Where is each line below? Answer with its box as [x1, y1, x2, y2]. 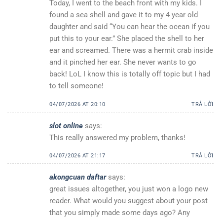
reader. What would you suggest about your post [49, 196, 208, 206]
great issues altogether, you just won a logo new [49, 184, 208, 194]
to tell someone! [49, 81, 104, 91]
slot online [49, 121, 83, 130]
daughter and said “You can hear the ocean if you [49, 22, 210, 32]
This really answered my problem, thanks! [49, 133, 185, 142]
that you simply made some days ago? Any [49, 208, 190, 218]
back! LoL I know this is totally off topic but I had [49, 70, 210, 79]
